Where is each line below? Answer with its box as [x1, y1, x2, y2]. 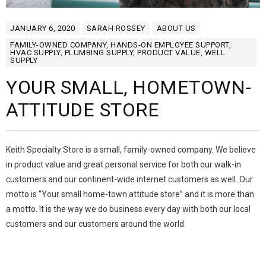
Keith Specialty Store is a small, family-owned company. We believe [6, 145, 256, 155]
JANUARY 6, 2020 [10, 24, 75, 33]
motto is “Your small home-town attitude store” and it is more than [6, 189, 254, 199]
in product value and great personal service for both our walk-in [6, 160, 241, 170]
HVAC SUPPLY [10, 48, 61, 58]
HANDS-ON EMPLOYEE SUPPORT [110, 40, 229, 50]
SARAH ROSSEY [86, 24, 145, 33]
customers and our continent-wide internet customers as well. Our [6, 175, 253, 185]
